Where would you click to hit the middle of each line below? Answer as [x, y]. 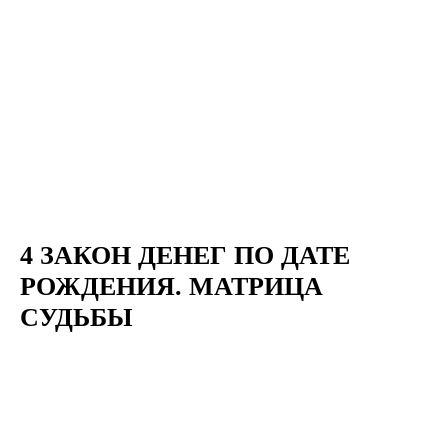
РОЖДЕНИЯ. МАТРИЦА [171, 287]
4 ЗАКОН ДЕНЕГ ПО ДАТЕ [185, 256]
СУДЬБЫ [76, 318]
